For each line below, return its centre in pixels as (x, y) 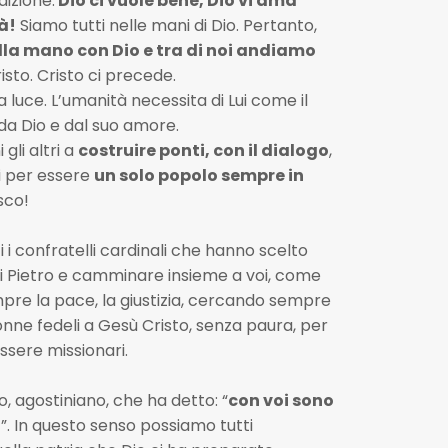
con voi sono (280, 400)
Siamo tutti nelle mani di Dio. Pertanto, (166, 25)
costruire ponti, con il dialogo (203, 150)
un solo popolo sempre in (198, 175)
